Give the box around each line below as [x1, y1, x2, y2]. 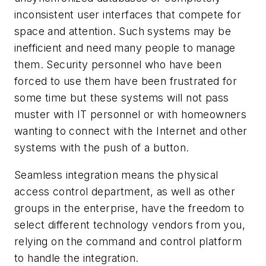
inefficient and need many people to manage [14, 42, 236, 55]
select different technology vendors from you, [14, 218, 245, 231]
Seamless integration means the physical [14, 168, 218, 181]
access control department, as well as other [14, 185, 236, 198]
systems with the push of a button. [14, 141, 192, 154]
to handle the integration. [14, 251, 139, 264]
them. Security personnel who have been [14, 58, 222, 71]
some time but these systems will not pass [14, 91, 229, 104]
